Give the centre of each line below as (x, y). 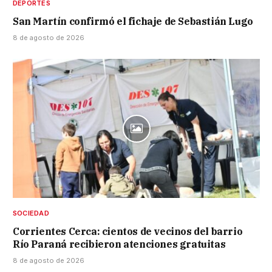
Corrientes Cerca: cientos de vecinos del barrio (128, 232)
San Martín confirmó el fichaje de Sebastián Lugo (133, 22)
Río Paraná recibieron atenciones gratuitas (119, 244)
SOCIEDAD (31, 213)
